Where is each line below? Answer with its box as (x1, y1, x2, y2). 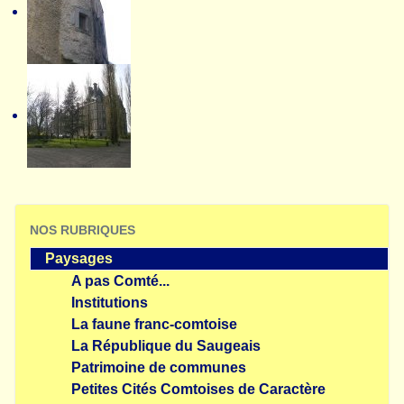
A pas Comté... (71, 273, 170, 289)
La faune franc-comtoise (71, 317, 237, 332)
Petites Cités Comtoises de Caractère (71, 381, 326, 397)
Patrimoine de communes (71, 360, 246, 375)
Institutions (71, 295, 148, 310)
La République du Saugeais (71, 338, 261, 353)
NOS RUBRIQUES (30, 223, 135, 237)
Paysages (45, 251, 113, 266)
